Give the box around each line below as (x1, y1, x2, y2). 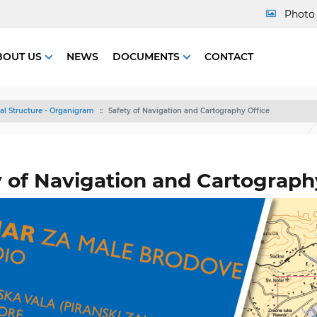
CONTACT (204, 50, 253, 63)
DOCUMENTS (113, 50, 183, 63)
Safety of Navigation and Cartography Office (108, 106, 270, 115)
